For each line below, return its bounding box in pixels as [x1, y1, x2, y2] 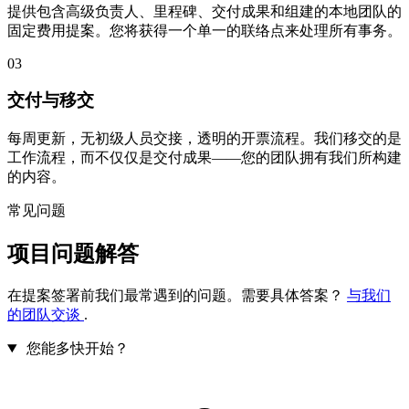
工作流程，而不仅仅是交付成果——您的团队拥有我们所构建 [7, 150, 402, 166]
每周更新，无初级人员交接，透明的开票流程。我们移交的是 [7, 131, 402, 147]
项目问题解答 [7, 242, 139, 267]
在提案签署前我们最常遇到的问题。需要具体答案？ [7, 288, 347, 303]
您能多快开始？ [26, 341, 129, 356]
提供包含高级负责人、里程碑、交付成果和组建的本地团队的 [7, 3, 402, 19]
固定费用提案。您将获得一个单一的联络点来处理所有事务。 [7, 22, 402, 38]
